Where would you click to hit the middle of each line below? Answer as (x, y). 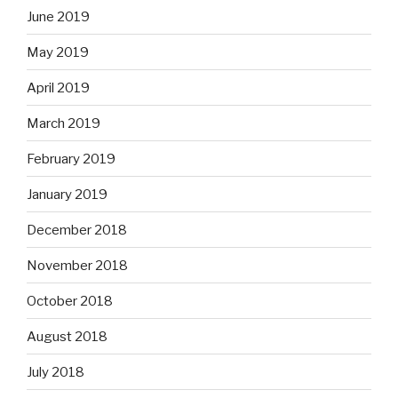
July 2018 (56, 372)
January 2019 (67, 194)
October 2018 (70, 301)
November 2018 (77, 265)
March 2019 (64, 123)
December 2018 (77, 230)
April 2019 (58, 88)
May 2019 (58, 52)
